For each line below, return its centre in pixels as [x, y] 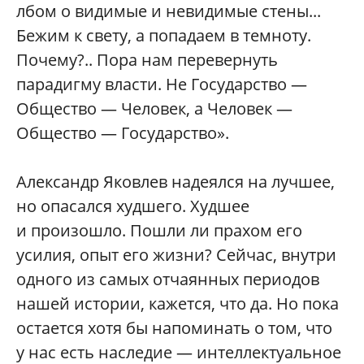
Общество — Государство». [123, 133]
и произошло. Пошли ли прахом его [159, 231]
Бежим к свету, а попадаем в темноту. [164, 36]
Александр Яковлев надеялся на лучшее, [175, 182]
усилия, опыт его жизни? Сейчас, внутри [176, 255]
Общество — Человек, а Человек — [154, 109]
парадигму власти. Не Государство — [162, 84]
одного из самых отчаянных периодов [168, 279]
